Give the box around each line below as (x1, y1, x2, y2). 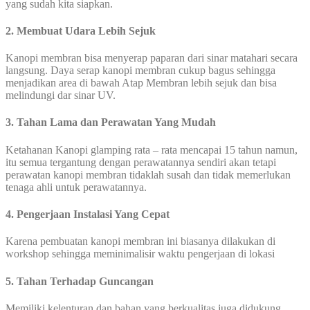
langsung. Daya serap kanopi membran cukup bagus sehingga (6, 64, 275, 77)
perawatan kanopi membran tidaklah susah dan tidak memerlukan (6, 168, 291, 181)
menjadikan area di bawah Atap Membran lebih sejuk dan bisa (6, 77, 277, 89)
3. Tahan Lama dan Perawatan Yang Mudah (6, 116, 216, 129)
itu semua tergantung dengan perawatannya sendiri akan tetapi (6, 156, 276, 168)
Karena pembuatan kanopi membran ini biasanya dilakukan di (6, 235, 275, 248)
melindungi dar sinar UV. (6, 89, 116, 102)
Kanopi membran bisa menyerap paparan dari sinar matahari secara (6, 52, 298, 64)
